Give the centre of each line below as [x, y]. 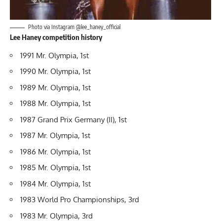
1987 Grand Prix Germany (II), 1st [74, 119]
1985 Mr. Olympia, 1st [55, 168]
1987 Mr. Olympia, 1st [55, 136]
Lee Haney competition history [56, 37]
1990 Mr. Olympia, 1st [55, 72]
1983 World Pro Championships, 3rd [80, 200]
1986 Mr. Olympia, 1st [55, 151]
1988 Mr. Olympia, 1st [55, 104]
